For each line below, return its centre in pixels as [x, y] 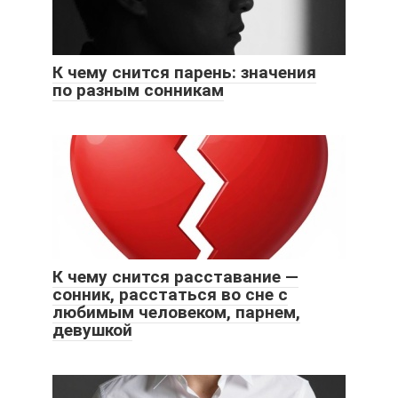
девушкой [92, 330]
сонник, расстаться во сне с [170, 294]
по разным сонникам [138, 90]
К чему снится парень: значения [184, 72]
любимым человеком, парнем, [176, 312]
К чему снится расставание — [175, 276]
